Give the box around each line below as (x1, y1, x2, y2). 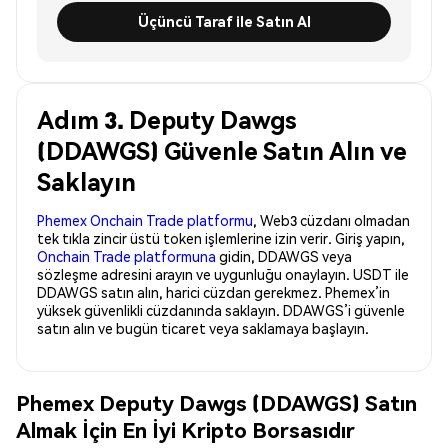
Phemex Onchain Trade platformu (37, 210, 253, 229)
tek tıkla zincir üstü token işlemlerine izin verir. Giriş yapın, (37, 228, 405, 247)
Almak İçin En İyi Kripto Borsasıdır (16, 416, 355, 444)
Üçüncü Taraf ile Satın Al (137, 12, 311, 31)
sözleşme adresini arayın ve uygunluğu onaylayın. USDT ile (37, 264, 409, 283)
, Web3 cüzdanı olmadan (253, 210, 410, 229)
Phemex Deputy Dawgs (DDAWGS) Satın (16, 389, 417, 417)
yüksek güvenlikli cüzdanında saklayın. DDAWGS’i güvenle (37, 300, 405, 319)
